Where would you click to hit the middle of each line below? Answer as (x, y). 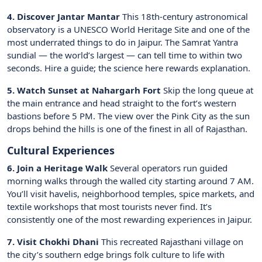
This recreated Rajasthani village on (171, 242)
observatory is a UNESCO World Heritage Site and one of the (128, 30)
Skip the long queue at (207, 90)
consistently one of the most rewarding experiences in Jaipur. (130, 220)
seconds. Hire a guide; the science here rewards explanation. (129, 68)
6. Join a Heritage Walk (57, 168)
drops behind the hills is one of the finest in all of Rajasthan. (127, 129)
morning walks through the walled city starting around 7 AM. (130, 181)
